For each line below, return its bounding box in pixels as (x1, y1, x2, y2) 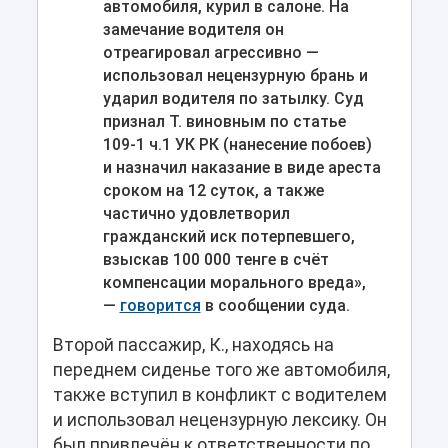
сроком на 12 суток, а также (102, 180, 324, 200)
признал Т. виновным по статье (102, 111, 346, 131)
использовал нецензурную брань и (102, 65, 368, 85)
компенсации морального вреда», (102, 272, 366, 292)
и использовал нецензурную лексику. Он (52, 409, 387, 430)
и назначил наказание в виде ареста (102, 157, 381, 177)
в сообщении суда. (200, 295, 350, 315)
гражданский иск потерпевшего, (102, 226, 355, 246)
